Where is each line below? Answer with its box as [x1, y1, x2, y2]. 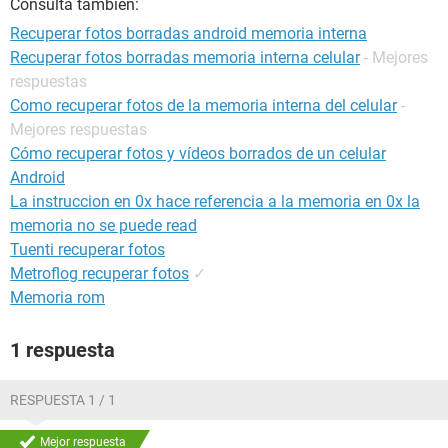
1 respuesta [10, 338, 115, 362]
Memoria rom [10, 288, 105, 307]
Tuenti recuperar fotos [10, 240, 165, 259]
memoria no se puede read [10, 216, 197, 235]
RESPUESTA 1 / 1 [10, 392, 116, 408]
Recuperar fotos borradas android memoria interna [10, 24, 367, 43]
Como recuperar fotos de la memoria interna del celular [10, 96, 397, 115]
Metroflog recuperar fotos [10, 264, 189, 283]
